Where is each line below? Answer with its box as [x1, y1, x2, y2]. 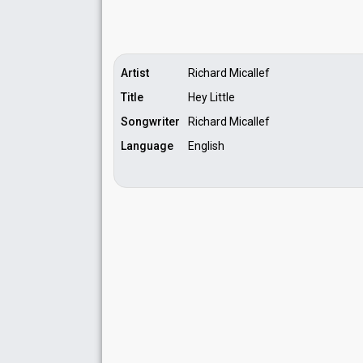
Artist [121, 66, 149, 79]
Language [121, 139, 173, 152]
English [188, 139, 224, 152]
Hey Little [188, 91, 235, 104]
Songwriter [121, 115, 180, 128]
